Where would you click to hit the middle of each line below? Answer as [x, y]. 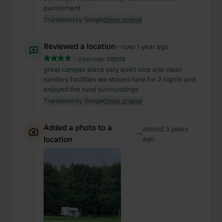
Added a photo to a [78, 128]
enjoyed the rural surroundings [91, 89]
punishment [62, 8]
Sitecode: [92, 59]
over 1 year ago [145, 47]
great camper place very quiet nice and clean [113, 69]
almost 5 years [166, 129]
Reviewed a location [80, 46]
